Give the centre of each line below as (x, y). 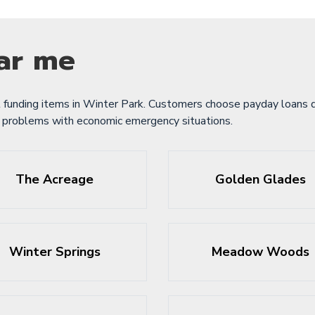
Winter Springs (54, 252)
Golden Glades (260, 179)
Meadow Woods (260, 252)
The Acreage (55, 179)
